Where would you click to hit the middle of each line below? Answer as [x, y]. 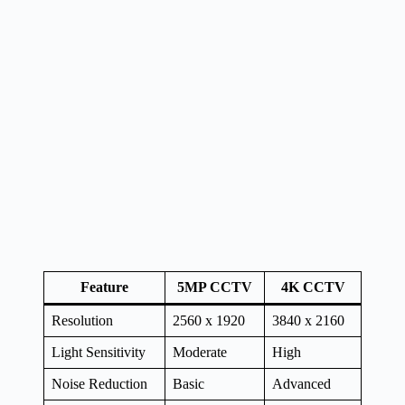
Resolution [82, 320]
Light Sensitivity [99, 352]
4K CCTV [313, 287]
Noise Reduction [99, 383]
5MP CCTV [215, 287]
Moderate [200, 352]
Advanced [301, 383]
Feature [104, 287]
